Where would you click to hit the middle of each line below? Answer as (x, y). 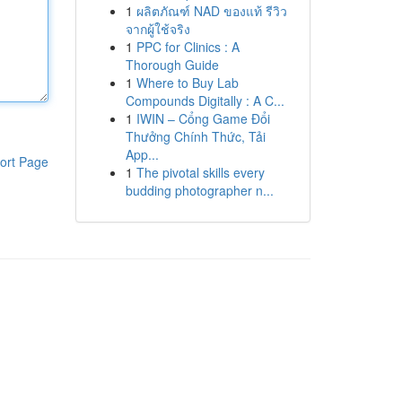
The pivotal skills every (200, 172)
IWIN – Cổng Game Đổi (203, 118)
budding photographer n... (199, 190)
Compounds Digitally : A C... (205, 100)
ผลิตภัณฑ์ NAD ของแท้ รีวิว (211, 11)
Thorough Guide (172, 65)
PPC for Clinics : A (188, 47)
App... (142, 154)
